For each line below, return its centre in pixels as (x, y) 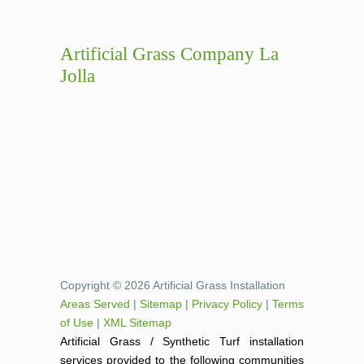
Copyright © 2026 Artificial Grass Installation (173, 285)
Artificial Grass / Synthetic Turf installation (182, 341)
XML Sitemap (137, 322)
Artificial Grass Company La (169, 54)
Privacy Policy (227, 303)
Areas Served (95, 303)
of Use (77, 322)
